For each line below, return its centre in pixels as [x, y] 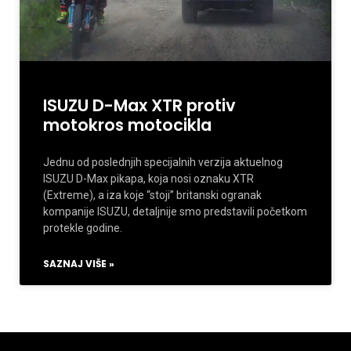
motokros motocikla [127, 125]
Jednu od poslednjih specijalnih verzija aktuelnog [163, 162]
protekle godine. [83, 228]
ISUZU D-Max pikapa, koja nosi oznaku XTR [148, 179]
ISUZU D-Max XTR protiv [139, 105]
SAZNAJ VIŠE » [79, 264]
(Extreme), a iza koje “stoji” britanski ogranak [152, 195]
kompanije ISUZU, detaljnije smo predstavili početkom [175, 212]
